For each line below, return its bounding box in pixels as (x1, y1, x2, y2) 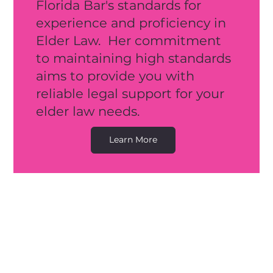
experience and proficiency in (35, 15, 226, 30)
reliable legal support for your (35, 85, 224, 101)
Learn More (109, 134, 158, 146)
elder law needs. (35, 103, 143, 119)
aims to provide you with (35, 68, 194, 83)
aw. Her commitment (80, 32, 221, 48)
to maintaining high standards (35, 50, 231, 66)
